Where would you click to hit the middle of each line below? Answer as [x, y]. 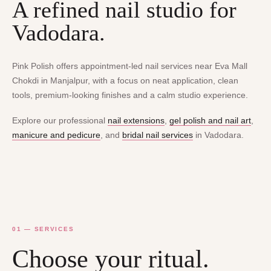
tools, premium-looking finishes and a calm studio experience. [130, 95]
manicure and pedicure [56, 135]
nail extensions [136, 120]
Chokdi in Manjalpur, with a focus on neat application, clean [125, 80]
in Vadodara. [218, 135]
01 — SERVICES [43, 229]
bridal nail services [158, 135]
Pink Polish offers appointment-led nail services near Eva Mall [130, 66]
